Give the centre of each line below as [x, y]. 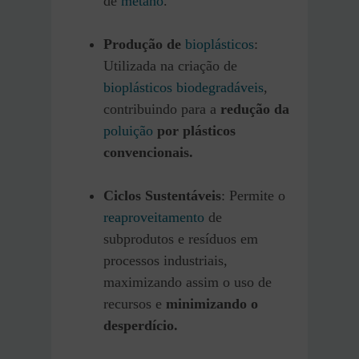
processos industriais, [165, 260]
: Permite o [253, 195]
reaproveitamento [154, 217]
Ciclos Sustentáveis [162, 195]
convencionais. [148, 152]
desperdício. [141, 325]
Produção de [144, 44]
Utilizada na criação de [170, 65]
